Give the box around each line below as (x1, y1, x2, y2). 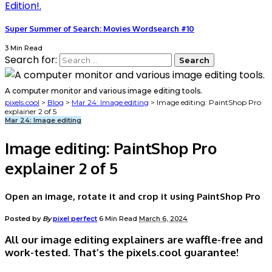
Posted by (5, 214, 41, 223)
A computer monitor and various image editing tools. (5, 86, 202, 96)
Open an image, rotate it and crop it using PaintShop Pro (5, 191, 260, 203)
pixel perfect (53, 214, 97, 223)
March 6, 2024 (139, 214, 188, 223)
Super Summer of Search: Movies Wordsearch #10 (5, 23, 194, 33)
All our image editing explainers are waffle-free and (5, 233, 263, 246)
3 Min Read (5, 44, 42, 53)
